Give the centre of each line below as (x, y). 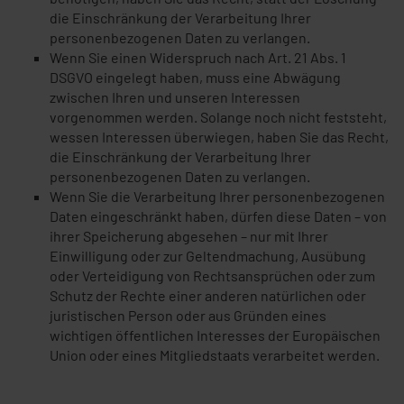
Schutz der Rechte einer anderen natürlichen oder (208, 295)
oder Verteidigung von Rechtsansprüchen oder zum (212, 275)
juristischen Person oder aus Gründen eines (188, 315)
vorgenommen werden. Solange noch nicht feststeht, (218, 117)
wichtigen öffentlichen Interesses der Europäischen (215, 335)
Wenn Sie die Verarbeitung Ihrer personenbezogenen (217, 196)
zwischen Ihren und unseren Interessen (175, 97)
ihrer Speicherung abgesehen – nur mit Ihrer (189, 236)
